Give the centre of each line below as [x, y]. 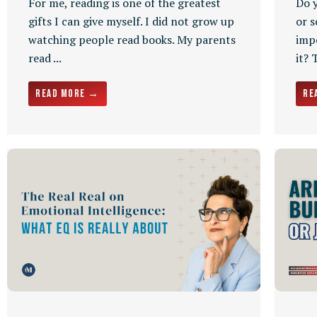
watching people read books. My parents [132, 40]
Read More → [68, 94]
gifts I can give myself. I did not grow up [131, 22]
